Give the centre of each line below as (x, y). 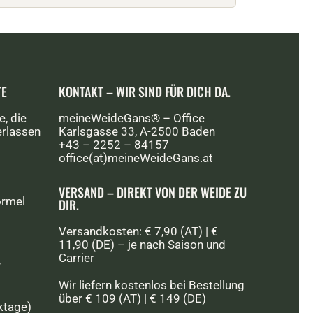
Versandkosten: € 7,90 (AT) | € (139, 231)
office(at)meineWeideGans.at (136, 158)
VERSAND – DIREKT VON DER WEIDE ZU (153, 192)
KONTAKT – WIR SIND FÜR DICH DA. (145, 92)
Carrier (77, 258)
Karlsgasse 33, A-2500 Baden (137, 131)
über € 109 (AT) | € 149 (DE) (133, 298)
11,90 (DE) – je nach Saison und (143, 245)
